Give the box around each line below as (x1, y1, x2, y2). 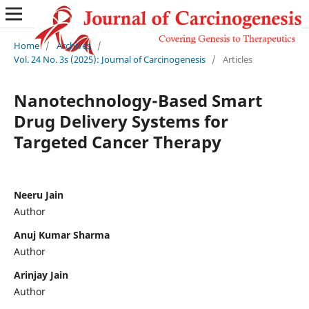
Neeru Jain (13, 188, 63, 201)
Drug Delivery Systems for (13, 109, 228, 132)
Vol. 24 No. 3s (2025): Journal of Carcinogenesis (13, 52, 206, 66)
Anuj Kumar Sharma (13, 228, 110, 241)
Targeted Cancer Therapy (13, 130, 221, 153)
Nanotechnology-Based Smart (13, 88, 262, 112)
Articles (222, 52, 252, 66)
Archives (56, 39, 91, 52)
